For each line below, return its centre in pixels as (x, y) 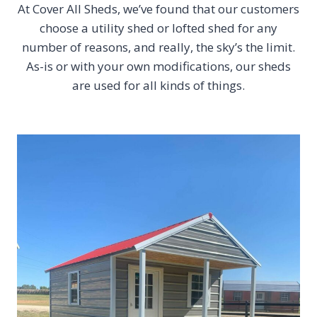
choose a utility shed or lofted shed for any (158, 28)
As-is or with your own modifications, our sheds (158, 66)
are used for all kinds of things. (158, 85)
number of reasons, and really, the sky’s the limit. (158, 47)
